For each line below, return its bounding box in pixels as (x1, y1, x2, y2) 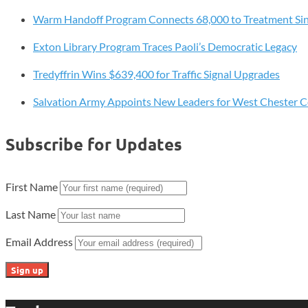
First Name (5, 179, 60, 193)
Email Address (5, 234, 75, 248)
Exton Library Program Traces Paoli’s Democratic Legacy (33, 39, 297, 53)
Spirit (5, 47, 34, 62)
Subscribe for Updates (5, 133, 182, 155)
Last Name (5, 207, 58, 221)
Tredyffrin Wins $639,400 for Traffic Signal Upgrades (33, 67, 280, 80)
